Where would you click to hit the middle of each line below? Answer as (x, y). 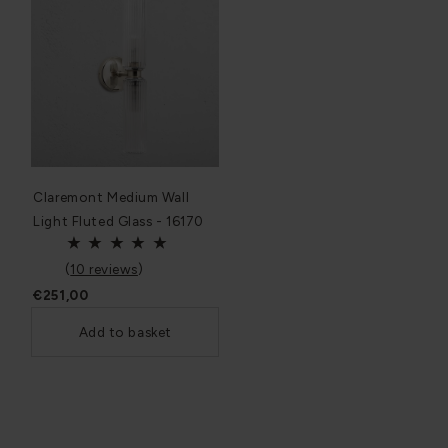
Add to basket (125, 332)
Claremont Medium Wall (111, 197)
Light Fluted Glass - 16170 (118, 221)
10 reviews (104, 269)
